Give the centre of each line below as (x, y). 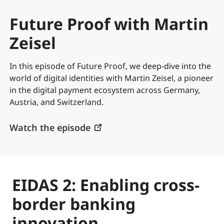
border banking (74, 204)
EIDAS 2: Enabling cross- (106, 185)
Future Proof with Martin (109, 23)
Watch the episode (50, 127)
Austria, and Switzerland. (57, 102)
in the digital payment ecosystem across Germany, (104, 90)
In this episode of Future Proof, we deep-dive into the (110, 66)
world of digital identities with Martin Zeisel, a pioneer (111, 78)
